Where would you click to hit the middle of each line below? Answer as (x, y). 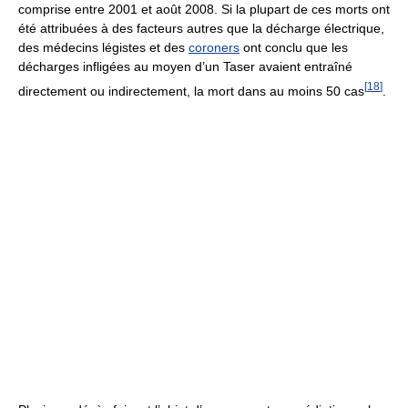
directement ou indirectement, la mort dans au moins (172, 91)
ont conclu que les (294, 47)
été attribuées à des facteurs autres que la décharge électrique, (201, 28)
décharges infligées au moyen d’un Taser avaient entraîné (185, 66)
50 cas (345, 91)
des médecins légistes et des (103, 47)
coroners (214, 47)
